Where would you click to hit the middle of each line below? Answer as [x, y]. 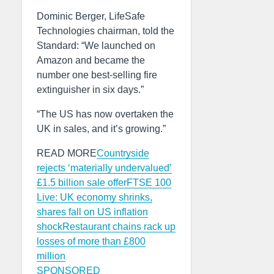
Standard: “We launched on [96, 46]
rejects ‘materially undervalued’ [104, 168]
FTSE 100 [149, 183]
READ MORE [67, 153]
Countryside [123, 153]
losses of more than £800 [91, 241]
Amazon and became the [91, 60]
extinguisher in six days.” [90, 90]
